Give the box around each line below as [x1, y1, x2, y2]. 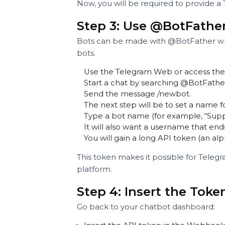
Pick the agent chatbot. [90, 47, 191, 57]
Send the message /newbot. [90, 180, 210, 191]
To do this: [82, 27, 133, 38]
